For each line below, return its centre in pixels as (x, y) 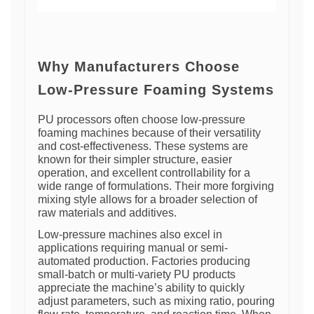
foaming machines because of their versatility (149, 133)
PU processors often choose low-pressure (142, 120)
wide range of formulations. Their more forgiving (156, 186)
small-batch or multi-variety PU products (137, 275)
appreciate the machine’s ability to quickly (141, 288)
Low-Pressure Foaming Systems (156, 90)
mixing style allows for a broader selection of (148, 200)
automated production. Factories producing (144, 261)
